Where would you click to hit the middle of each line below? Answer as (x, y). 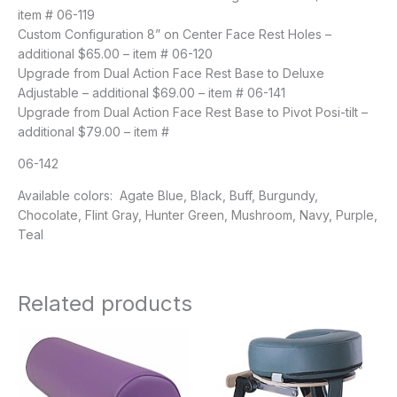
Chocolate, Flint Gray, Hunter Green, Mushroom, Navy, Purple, (198, 214)
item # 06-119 (56, 14)
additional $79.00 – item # (93, 131)
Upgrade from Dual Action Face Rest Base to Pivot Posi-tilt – (193, 112)
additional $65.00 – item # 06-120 (115, 53)
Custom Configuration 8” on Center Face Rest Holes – (175, 34)
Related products (105, 303)
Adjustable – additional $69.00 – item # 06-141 (152, 92)
